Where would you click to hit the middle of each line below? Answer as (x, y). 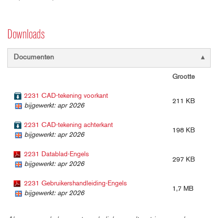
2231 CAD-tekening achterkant (68, 125)
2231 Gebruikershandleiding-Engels (75, 183)
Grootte (183, 77)
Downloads (26, 35)
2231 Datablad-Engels (56, 154)
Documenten (34, 57)
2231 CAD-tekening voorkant (66, 96)
